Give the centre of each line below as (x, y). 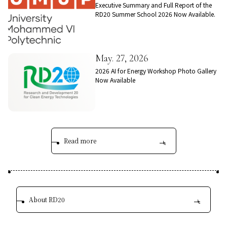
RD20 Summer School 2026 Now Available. (156, 15)
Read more (80, 141)
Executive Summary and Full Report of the (154, 6)
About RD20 (47, 200)
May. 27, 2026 (122, 59)
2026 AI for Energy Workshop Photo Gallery (156, 71)
